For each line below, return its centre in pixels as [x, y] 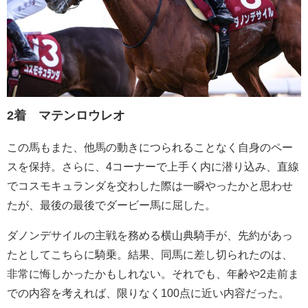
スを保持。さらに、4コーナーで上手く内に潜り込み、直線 [153, 167]
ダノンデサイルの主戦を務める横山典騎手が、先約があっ [150, 235]
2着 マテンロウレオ [66, 116]
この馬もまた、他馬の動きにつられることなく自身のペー [150, 147]
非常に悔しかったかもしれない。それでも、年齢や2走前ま [153, 274]
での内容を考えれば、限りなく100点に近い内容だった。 [148, 293]
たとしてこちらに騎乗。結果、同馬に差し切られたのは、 [150, 255]
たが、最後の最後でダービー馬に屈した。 [111, 205]
